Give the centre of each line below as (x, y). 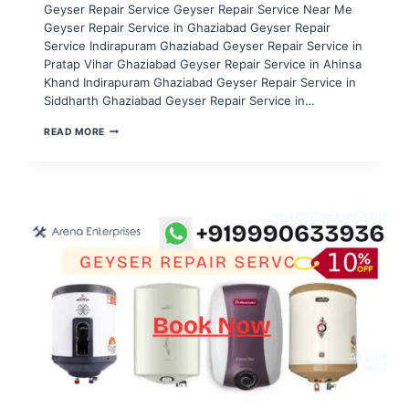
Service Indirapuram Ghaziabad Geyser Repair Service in (203, 46)
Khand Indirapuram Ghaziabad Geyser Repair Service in (200, 82)
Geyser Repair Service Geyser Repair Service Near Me (198, 9)
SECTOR (125, 200)
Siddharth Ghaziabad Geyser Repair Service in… (179, 100)
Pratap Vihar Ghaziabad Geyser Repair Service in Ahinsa (203, 64)
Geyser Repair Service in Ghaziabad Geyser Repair (187, 27)
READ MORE (74, 132)
